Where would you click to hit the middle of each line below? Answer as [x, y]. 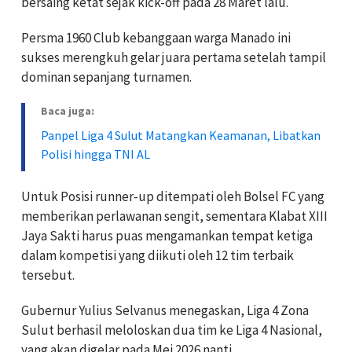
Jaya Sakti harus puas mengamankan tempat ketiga [167, 236]
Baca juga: [68, 111]
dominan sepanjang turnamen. [106, 77]
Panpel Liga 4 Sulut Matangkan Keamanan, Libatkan [181, 136]
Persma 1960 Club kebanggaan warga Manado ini [156, 38]
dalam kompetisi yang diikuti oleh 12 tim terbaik [158, 256]
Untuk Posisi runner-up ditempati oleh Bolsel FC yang [173, 197]
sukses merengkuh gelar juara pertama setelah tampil [174, 58]
